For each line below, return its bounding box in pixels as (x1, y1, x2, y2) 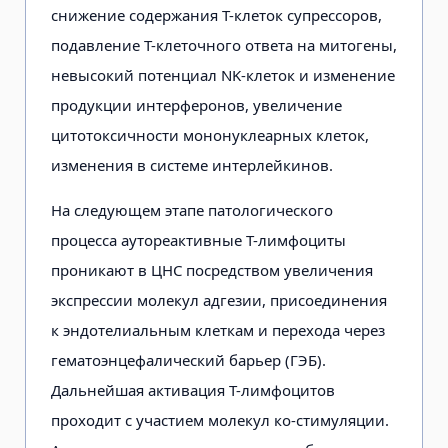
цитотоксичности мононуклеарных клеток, (51, 124, 369, 145)
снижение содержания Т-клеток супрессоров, (51, 4, 382, 25)
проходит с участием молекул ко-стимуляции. (51, 409, 389, 430)
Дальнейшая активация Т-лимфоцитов (51, 379, 335, 400)
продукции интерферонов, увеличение (51, 94, 342, 115)
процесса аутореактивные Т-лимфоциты (51, 229, 346, 250)
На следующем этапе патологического (51, 199, 333, 220)
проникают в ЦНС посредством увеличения (51, 259, 373, 280)
